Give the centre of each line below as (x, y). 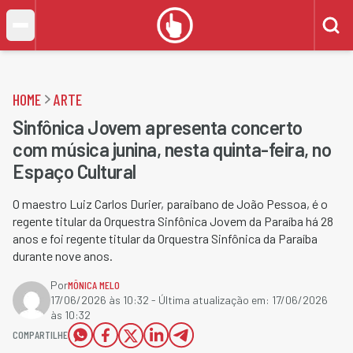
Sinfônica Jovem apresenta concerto (158, 127)
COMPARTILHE (40, 334)
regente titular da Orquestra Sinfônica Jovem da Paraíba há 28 (173, 221)
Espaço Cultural (74, 171)
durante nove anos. (63, 256)
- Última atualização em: (210, 300)
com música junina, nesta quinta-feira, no (172, 149)
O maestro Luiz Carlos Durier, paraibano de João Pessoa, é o (170, 204)
